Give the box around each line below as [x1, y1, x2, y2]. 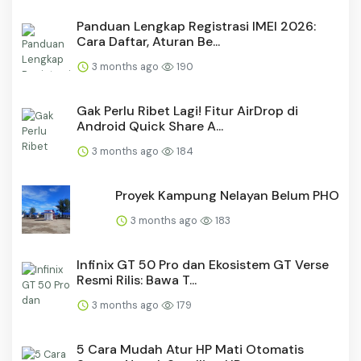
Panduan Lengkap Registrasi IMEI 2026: [77, 17, 316, 35]
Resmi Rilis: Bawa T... [77, 271, 197, 288]
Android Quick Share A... [77, 117, 223, 135]
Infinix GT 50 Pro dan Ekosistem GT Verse [77, 255, 329, 273]
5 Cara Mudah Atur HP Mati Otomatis [77, 340, 304, 358]
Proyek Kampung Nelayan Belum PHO [115, 186, 339, 204]
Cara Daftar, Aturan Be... [77, 32, 220, 50]
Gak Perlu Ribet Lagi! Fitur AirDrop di [77, 102, 298, 119]
